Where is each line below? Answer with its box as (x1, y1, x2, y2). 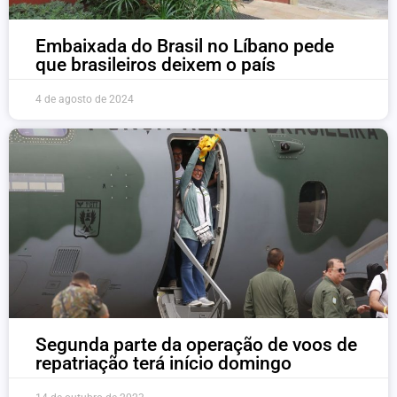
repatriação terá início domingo (35, 353, 292, 374)
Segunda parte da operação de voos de (35, 334, 357, 355)
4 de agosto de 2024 (35, 93, 134, 105)
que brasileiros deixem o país (35, 54, 276, 75)
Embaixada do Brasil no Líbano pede (35, 35, 334, 57)
